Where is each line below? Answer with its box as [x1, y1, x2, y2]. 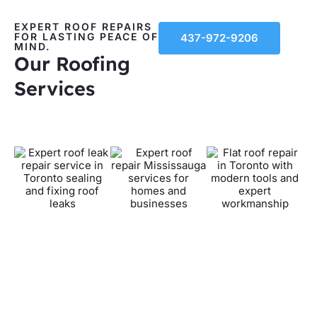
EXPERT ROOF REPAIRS [14, 20, 152, 33]
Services [14, 76, 95, 100]
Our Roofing [14, 51, 130, 76]
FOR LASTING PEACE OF [14, 30, 158, 42]
